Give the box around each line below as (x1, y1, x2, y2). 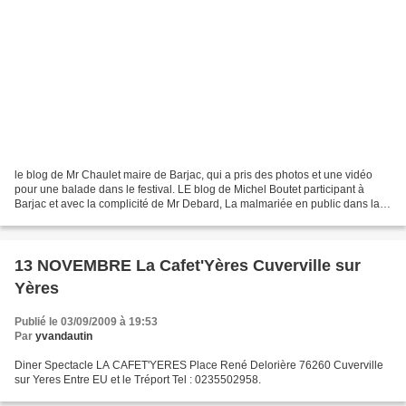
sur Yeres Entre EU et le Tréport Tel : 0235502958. (14, 372, 261, 386)
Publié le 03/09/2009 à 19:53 (14, 314, 158, 328)
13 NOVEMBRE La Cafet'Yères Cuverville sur (14, 256, 361, 275)
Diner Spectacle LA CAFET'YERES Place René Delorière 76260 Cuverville (14, 358, 383, 372)
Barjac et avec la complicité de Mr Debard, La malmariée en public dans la (14, 197, 380, 210)
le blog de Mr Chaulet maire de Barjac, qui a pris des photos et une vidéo (14, 168, 372, 181)
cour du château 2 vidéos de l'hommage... (14, 211, 219, 225)
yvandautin (35, 329, 92, 343)
